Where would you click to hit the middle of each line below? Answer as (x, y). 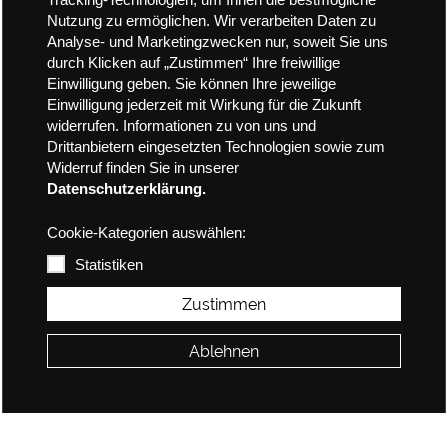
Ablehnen (224, 351)
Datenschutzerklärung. (126, 189)
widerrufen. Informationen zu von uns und (181, 126)
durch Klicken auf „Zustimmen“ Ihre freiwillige (193, 63)
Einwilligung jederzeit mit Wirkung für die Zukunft (203, 105)
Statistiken (108, 265)
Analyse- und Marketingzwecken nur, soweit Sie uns (217, 42)
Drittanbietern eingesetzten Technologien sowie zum (215, 147)
